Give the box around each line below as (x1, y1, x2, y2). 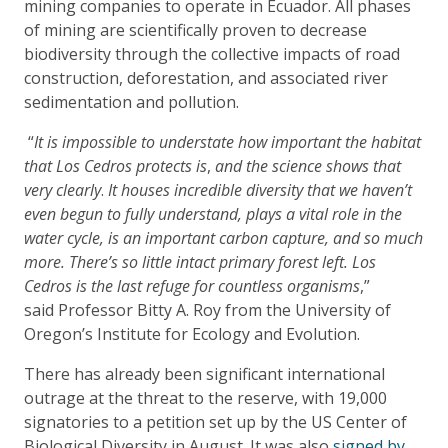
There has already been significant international (24, 362, 385, 385)
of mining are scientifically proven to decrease (24, 18, 367, 41)
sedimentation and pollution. (24, 90, 239, 113)
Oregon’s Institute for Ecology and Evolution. (24, 322, 364, 345)
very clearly (24, 178, 101, 201)
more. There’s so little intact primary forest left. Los (24, 250, 376, 273)
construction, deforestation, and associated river (24, 66, 388, 89)
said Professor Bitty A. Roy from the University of (24, 298, 391, 321)
